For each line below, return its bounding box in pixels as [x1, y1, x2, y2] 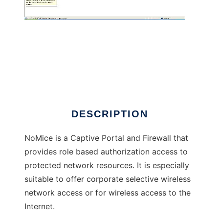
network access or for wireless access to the [24, 188, 191, 198]
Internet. [24, 201, 55, 212]
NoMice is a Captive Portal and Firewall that [24, 133, 188, 143]
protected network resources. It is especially [24, 160, 189, 171]
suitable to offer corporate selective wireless [24, 174, 191, 184]
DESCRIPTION [71, 109, 148, 120]
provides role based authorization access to [24, 147, 188, 157]
